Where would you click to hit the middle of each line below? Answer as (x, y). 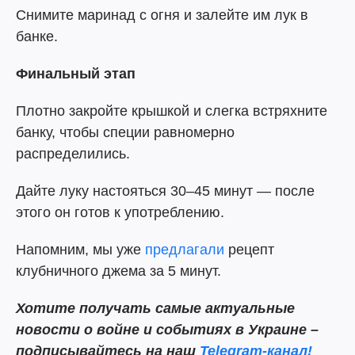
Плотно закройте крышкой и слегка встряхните (172, 111)
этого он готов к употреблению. (120, 212)
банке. (37, 36)
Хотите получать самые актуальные (155, 308)
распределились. (73, 154)
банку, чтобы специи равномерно (125, 132)
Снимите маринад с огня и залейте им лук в (162, 15)
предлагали (185, 250)
